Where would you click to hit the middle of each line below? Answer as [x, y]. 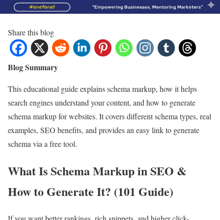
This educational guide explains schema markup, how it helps [102, 89]
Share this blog [31, 32]
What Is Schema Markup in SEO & [97, 171]
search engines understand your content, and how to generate [102, 103]
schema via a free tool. [42, 144]
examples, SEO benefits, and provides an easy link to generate [104, 130]
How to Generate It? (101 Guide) [91, 192]
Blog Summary [33, 67]
